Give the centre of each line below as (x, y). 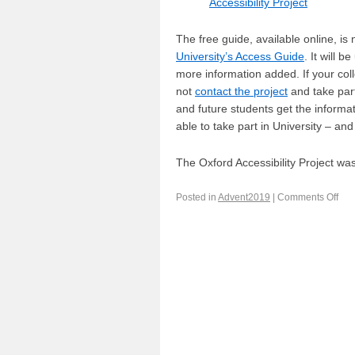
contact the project (241, 91)
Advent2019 (244, 197)
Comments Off (308, 197)
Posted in (197, 197)
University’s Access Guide (240, 56)
